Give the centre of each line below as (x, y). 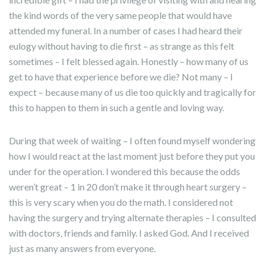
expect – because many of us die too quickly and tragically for (132, 92)
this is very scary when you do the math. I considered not (121, 202)
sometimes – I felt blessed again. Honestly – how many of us (129, 61)
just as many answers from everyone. (82, 248)
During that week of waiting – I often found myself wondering (132, 140)
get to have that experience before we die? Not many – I (121, 77)
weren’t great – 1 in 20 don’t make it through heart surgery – (128, 187)
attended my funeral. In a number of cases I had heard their (126, 30)
